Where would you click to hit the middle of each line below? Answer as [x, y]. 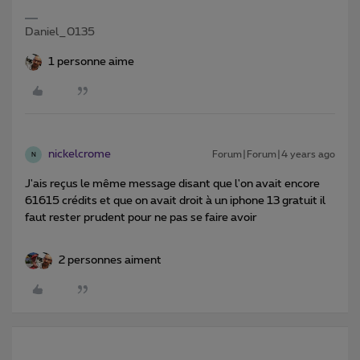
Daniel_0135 [60, 32]
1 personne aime [91, 62]
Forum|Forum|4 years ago [274, 154]
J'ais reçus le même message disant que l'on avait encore [172, 184]
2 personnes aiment [110, 260]
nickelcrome [80, 154]
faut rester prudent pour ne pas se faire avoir [141, 218]
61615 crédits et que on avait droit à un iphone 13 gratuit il [175, 201]
